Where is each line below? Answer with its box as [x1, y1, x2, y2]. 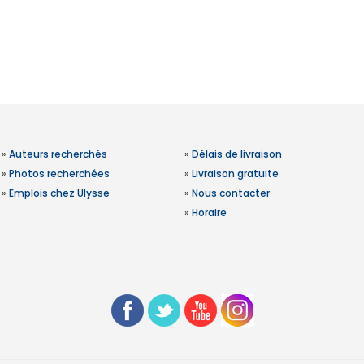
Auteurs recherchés [8, 147, 107, 161]
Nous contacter [191, 186, 270, 200]
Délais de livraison [191, 147, 282, 161]
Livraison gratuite [191, 167, 279, 180]
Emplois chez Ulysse [8, 186, 110, 200]
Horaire [191, 206, 227, 219]
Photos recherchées [8, 167, 110, 180]
